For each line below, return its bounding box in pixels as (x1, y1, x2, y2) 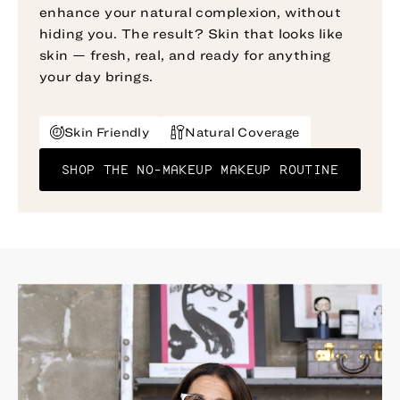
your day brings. (39, 68, 154, 84)
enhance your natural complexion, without (39, 4, 341, 20)
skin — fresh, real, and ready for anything (39, 46, 331, 62)
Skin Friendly (64, 124, 150, 139)
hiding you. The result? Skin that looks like (39, 25, 344, 41)
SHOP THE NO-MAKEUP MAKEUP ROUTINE (61, 160, 339, 178)
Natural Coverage (185, 124, 300, 139)
